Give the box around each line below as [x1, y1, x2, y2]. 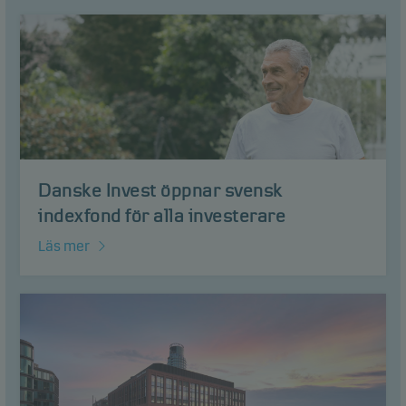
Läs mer [38, 237, 90, 255]
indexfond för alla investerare [38, 206, 285, 226]
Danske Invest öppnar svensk [38, 180, 283, 200]
